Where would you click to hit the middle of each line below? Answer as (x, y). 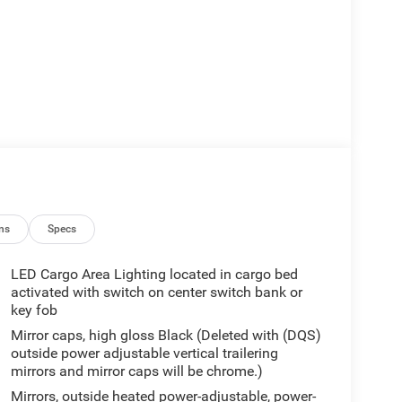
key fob (34, 310)
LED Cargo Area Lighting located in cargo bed (154, 275)
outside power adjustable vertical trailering (144, 354)
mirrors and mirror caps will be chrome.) (136, 371)
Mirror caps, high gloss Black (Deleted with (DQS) (166, 336)
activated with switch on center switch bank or (156, 293)
